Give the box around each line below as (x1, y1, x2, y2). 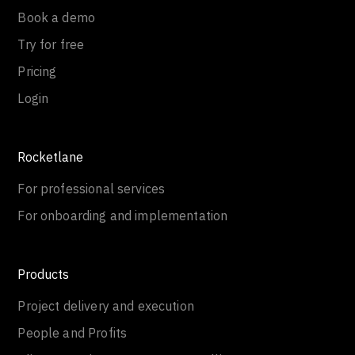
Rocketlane (17, 149, 84, 165)
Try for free (17, 36, 85, 52)
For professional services (17, 181, 166, 197)
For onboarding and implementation (17, 208, 228, 223)
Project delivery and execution (17, 298, 194, 314)
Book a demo (17, 10, 96, 25)
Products (17, 266, 70, 282)
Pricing (17, 63, 57, 79)
